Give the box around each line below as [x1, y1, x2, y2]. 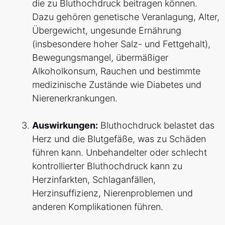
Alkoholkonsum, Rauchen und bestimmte [32, 66, 200, 77]
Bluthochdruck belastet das [98, 120, 214, 131]
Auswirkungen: [32, 120, 98, 131]
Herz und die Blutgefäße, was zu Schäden [32, 134, 206, 145]
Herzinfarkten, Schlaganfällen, [32, 174, 156, 185]
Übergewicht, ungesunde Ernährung [32, 25, 181, 36]
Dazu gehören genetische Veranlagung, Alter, [32, 12, 219, 23]
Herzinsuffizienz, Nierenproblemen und [32, 188, 193, 199]
